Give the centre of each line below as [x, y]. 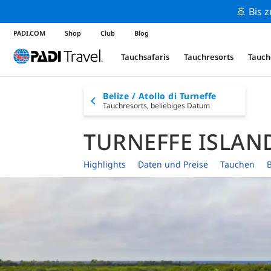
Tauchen [237, 165]
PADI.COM [29, 33]
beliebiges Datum [180, 106]
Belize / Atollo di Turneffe [160, 96]
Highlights [105, 165]
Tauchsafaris [145, 57]
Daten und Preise [173, 165]
